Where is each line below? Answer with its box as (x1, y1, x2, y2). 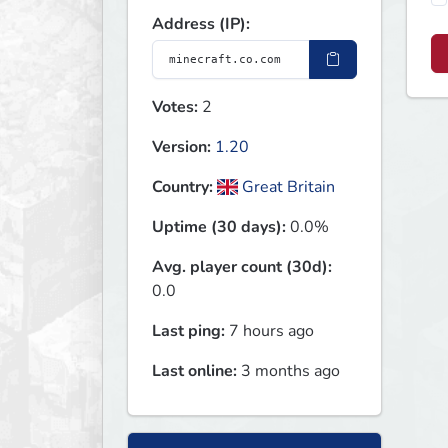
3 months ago (237, 360, 340, 383)
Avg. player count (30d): (152, 256, 332, 279)
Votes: (152, 96, 198, 119)
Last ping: (152, 320, 225, 343)
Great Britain (238, 176, 336, 199)
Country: (152, 176, 213, 199)
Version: (152, 136, 211, 159)
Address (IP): (152, 13, 250, 36)
